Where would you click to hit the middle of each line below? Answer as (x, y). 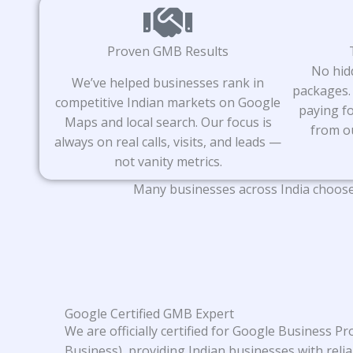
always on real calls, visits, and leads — (168, 141)
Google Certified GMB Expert (149, 314)
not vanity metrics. (168, 161)
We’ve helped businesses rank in (168, 82)
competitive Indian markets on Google (168, 102)
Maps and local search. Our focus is (168, 122)
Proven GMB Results (168, 51)
